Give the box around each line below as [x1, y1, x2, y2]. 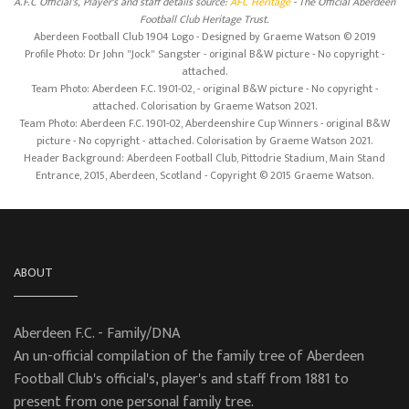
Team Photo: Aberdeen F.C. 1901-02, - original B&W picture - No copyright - [31, 79, 378, 99]
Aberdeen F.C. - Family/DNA [14, 321, 180, 347]
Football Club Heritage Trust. [140, 10, 269, 29]
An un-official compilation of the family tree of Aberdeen [14, 344, 364, 370]
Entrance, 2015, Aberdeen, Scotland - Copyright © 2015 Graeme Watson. [36, 166, 373, 185]
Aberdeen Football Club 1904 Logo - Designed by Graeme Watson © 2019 [33, 27, 376, 47]
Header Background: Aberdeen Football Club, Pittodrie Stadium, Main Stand [24, 149, 385, 168]
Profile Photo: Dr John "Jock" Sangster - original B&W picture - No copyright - [25, 45, 384, 64]
